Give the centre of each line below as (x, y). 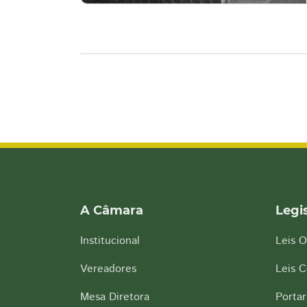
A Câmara (112, 210)
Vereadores (108, 269)
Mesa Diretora (115, 297)
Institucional (110, 241)
